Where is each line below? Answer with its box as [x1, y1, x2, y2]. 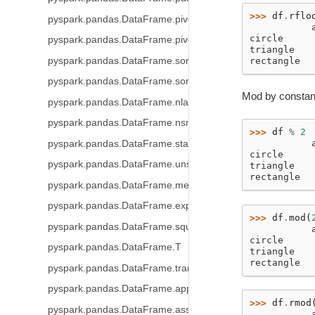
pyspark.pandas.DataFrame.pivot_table [47, 13, 224, 25]
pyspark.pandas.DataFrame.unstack [47, 159, 210, 169]
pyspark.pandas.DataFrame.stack [47, 138, 198, 149]
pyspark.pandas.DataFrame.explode [47, 200, 210, 211]
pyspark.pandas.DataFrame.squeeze [47, 221, 213, 232]
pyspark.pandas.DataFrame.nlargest [47, 96, 211, 108]
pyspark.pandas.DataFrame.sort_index [47, 55, 221, 66]
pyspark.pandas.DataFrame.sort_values [47, 76, 226, 86]
